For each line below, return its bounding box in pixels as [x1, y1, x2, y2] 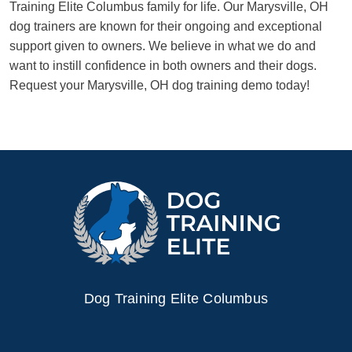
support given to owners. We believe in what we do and [9, 38, 316, 53]
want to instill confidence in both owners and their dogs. [9, 58, 317, 72]
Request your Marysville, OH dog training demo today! [9, 78, 310, 92]
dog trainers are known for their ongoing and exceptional [9, 19, 322, 33]
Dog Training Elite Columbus [83, 291, 269, 307]
